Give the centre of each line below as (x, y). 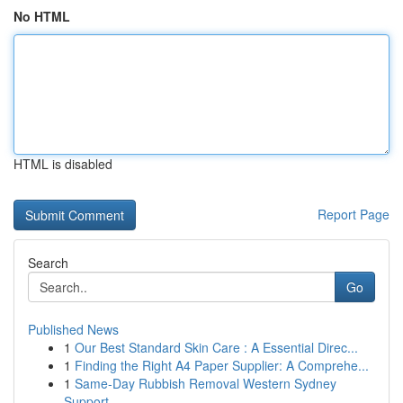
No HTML (42, 16)
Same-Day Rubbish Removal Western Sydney (206, 383)
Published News (73, 329)
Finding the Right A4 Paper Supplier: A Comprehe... (222, 365)
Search (48, 263)
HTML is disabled (63, 164)
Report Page (354, 214)
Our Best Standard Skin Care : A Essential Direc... (216, 347)
